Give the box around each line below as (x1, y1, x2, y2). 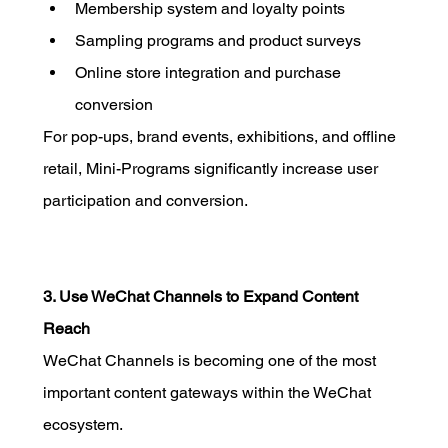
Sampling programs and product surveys (74, 30, 361, 50)
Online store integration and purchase (74, 62, 345, 82)
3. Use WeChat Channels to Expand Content (42, 286, 362, 306)
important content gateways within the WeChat (42, 382, 375, 402)
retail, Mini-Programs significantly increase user (42, 158, 382, 178)
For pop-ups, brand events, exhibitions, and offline (42, 126, 400, 146)
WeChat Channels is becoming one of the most (42, 350, 380, 370)
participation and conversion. (42, 190, 248, 210)
